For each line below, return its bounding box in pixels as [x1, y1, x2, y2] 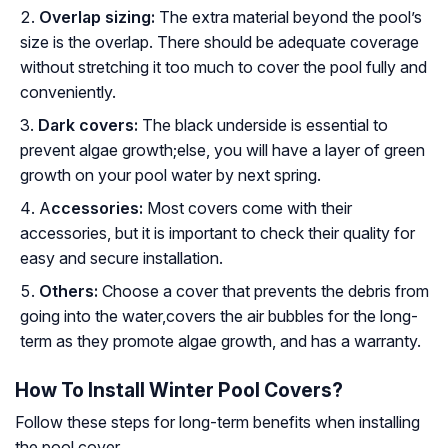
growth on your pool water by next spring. [20, 165, 321, 186]
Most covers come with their [147, 198, 352, 219]
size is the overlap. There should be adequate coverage [20, 32, 419, 53]
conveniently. [20, 82, 116, 103]
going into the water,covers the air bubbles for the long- [20, 306, 418, 327]
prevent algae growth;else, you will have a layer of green [20, 140, 425, 161]
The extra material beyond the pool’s [155, 7, 422, 28]
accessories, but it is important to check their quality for [20, 223, 415, 244]
